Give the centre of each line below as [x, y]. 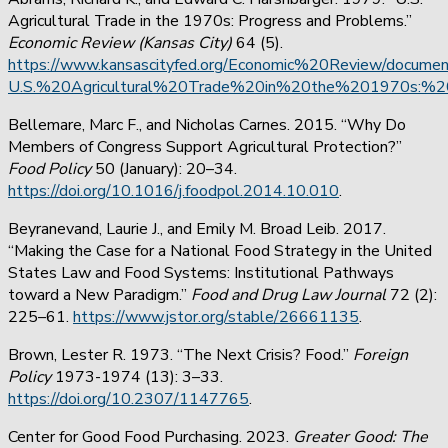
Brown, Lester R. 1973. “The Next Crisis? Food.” [180, 354]
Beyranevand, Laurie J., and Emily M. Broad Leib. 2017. [197, 228]
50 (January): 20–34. [164, 168]
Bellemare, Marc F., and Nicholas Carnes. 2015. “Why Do [207, 124]
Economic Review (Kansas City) [122, 42]
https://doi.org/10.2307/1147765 [128, 398]
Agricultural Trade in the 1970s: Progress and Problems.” [210, 20]
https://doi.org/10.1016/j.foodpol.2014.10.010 [173, 190]
